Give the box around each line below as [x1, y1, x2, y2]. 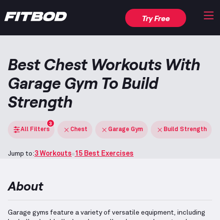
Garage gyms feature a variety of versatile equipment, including [8, 209, 205, 216]
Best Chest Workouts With [8, 55, 200, 74]
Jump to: [8, 150, 34, 157]
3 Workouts [34, 150, 72, 157]
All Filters [21, 126, 50, 133]
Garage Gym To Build [8, 73, 158, 92]
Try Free [141, 13, 170, 23]
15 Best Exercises [75, 150, 134, 157]
